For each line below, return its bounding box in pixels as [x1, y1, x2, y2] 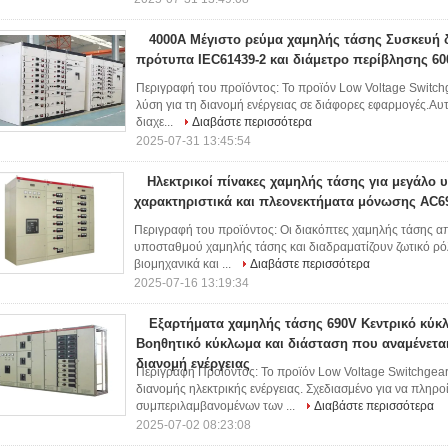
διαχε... [136, 115, 176, 129]
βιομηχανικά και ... [134, 257, 234, 271]
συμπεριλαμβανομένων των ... [136, 399, 298, 413]
